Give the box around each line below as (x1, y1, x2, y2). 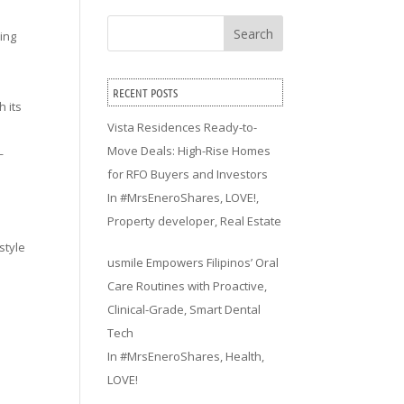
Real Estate (220, 213, 282, 229)
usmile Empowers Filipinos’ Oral (107, 253, 280, 271)
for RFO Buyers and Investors (107, 166, 269, 182)
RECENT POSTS (113, 85, 179, 100)
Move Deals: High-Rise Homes (107, 142, 271, 159)
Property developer (107, 213, 216, 229)
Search (233, 24, 273, 42)
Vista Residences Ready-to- (107, 119, 258, 135)
